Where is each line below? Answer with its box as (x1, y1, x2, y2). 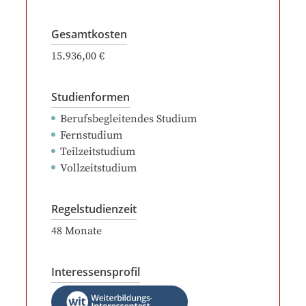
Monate (65, 224, 102, 238)
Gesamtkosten (51, 27, 127, 42)
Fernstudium (60, 128, 122, 142)
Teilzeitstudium (60, 145, 135, 158)
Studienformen (51, 89, 130, 105)
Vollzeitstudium (60, 161, 137, 175)
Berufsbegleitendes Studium (60, 112, 197, 126)
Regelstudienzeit (51, 201, 137, 217)
